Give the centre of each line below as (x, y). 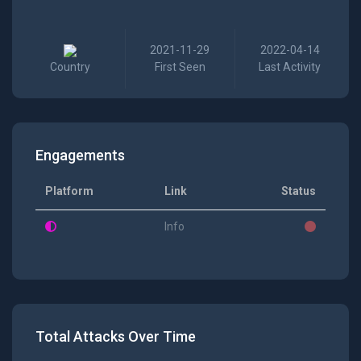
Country (71, 67)
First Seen (180, 67)
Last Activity (290, 67)
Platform (69, 191)
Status (298, 191)
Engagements (80, 156)
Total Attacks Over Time (115, 337)
